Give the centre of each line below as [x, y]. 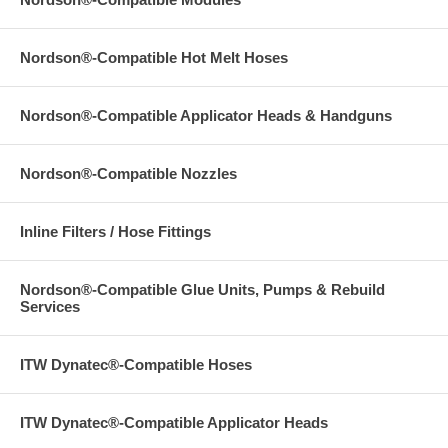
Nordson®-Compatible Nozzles [128, 173]
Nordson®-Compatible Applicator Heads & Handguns [206, 115]
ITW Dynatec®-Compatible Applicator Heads [174, 422]
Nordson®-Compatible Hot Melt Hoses [154, 57]
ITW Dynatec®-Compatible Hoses [136, 364]
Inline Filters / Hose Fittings [115, 231]
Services [50, 306]
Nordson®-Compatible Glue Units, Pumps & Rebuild [202, 289]
